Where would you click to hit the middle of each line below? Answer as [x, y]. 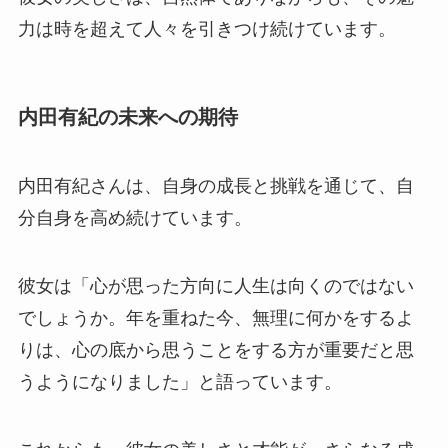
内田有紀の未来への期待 [127, 117]
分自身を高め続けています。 [134, 218]
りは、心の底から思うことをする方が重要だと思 [215, 350]
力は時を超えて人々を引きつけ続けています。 [206, 28]
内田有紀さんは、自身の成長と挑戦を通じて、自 [215, 186]
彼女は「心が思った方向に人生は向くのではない [215, 286]
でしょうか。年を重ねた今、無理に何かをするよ [215, 318]
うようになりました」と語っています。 [179, 382]
